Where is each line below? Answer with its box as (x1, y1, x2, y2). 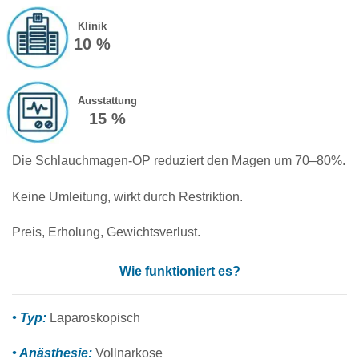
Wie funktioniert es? (119, 264, 240, 279)
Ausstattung (77, 95, 137, 107)
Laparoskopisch (50, 310, 140, 325)
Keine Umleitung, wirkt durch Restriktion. (12, 189, 243, 204)
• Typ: (12, 310, 50, 325)
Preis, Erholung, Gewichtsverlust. (12, 224, 200, 239)
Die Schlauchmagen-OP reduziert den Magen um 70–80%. (12, 154, 345, 168)
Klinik (77, 20, 107, 33)
